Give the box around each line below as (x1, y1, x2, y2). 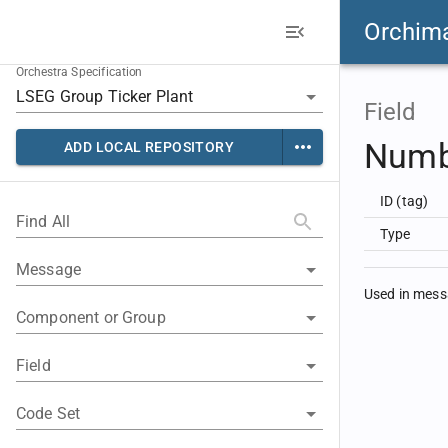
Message (16, 260, 82, 279)
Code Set (16, 404, 81, 423)
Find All (16, 212, 71, 231)
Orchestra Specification (16, 65, 143, 80)
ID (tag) (380, 193, 429, 209)
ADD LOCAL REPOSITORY (64, 139, 234, 155)
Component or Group (16, 308, 166, 327)
